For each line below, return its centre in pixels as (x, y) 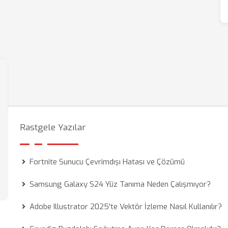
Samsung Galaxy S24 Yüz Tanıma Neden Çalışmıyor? (120, 184)
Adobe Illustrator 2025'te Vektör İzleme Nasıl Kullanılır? (126, 207)
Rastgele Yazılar (53, 127)
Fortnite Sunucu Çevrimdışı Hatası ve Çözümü (107, 162)
